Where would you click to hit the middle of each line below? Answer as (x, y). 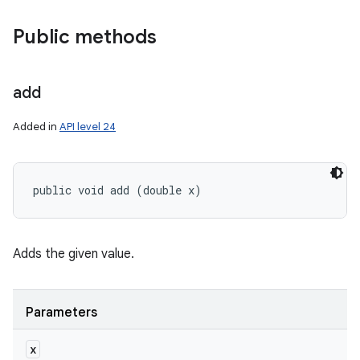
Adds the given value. (74, 254)
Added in (36, 127)
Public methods (85, 37)
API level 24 (88, 127)
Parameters (61, 313)
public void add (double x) (117, 190)
